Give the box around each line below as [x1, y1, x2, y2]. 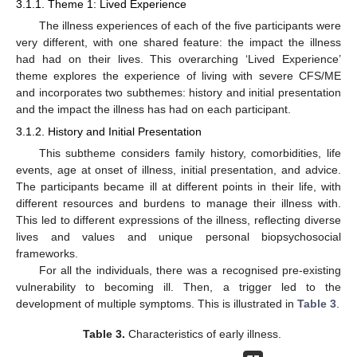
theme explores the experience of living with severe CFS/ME [16, 69, 341, 83]
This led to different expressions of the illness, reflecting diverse [16, 214, 341, 227]
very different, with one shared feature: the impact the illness [16, 36, 341, 49]
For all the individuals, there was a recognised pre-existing [38, 264, 341, 277]
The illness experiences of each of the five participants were [38, 19, 341, 33]
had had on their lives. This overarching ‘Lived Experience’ [16, 53, 341, 66]
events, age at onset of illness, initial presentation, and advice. [16, 163, 341, 177]
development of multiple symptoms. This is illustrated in [16, 297, 297, 311]
